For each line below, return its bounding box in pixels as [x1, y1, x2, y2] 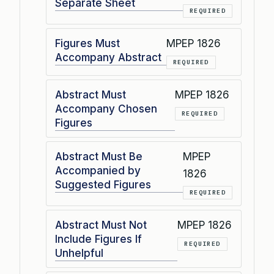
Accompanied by [55, 165, 141, 177]
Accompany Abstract [55, 51, 161, 64]
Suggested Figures [55, 179, 151, 191]
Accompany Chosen [55, 103, 157, 115]
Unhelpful [55, 247, 103, 259]
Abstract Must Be [55, 150, 143, 163]
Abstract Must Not [55, 219, 147, 231]
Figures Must [55, 37, 120, 50]
